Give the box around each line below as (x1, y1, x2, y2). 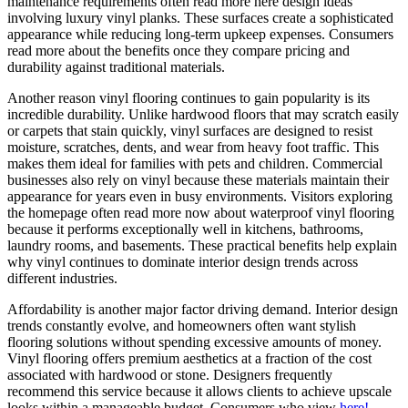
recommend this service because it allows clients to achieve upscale (7, 383, 392, 400)
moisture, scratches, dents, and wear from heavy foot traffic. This (7, 139, 379, 156)
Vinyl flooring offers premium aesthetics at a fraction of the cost (7, 351, 372, 367)
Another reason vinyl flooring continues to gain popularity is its (7, 90, 370, 107)
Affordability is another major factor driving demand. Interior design (7, 301, 398, 318)
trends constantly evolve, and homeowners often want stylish (7, 318, 356, 334)
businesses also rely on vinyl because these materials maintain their (7, 172, 389, 189)
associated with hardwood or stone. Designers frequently (7, 367, 332, 383)
